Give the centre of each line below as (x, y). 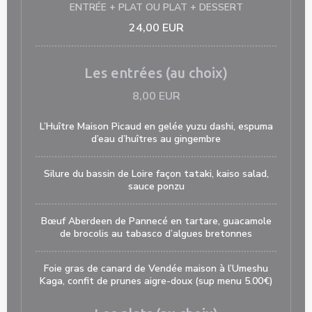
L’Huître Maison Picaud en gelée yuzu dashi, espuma (156, 126)
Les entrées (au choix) (156, 73)
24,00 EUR (156, 28)
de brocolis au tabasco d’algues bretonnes (156, 234)
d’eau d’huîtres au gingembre (156, 139)
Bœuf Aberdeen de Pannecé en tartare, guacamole (156, 221)
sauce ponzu (156, 186)
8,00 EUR (156, 96)
